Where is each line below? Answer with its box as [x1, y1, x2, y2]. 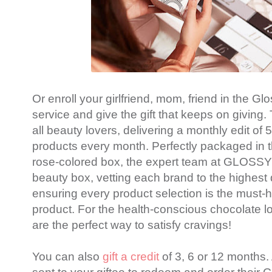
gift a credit [103, 250, 162, 263]
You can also [32, 250, 103, 263]
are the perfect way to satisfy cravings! [32, 219, 231, 232]
